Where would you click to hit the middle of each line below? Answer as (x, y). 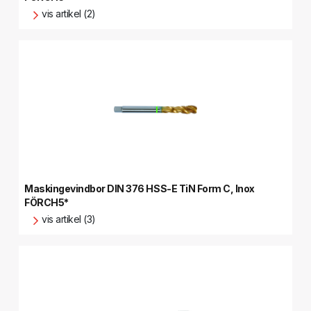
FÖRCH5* (47, 202)
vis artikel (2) (69, 14)
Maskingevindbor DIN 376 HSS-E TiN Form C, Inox (140, 188)
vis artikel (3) (69, 219)
